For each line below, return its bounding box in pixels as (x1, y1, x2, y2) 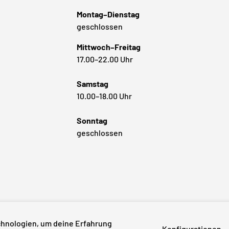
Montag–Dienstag (76, 9, 140, 19)
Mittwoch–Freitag (76, 42, 141, 52)
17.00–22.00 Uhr (76, 54, 133, 64)
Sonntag (76, 116, 107, 126)
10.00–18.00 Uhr (76, 91, 132, 101)
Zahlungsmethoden (122, 180, 193, 191)
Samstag (76, 79, 108, 89)
